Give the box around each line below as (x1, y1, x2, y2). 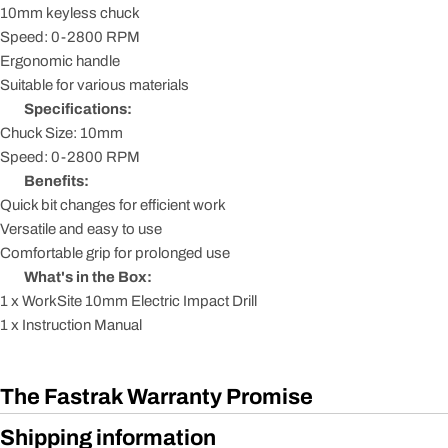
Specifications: (24, 100, 132, 117)
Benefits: (24, 172, 89, 189)
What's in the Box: (24, 268, 152, 285)
